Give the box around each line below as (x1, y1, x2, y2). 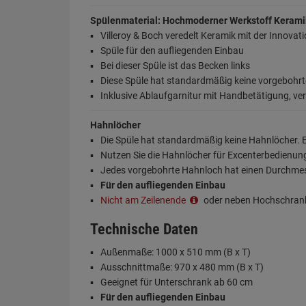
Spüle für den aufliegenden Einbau (100, 45, 244, 56)
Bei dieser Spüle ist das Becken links (100, 60, 250, 71)
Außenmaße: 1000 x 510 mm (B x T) (100, 247, 251, 258)
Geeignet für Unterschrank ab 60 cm (100, 277, 253, 288)
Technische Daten (90, 221, 198, 238)
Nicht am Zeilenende (100, 195, 188, 206)
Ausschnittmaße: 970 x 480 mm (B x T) (100, 262, 264, 273)
